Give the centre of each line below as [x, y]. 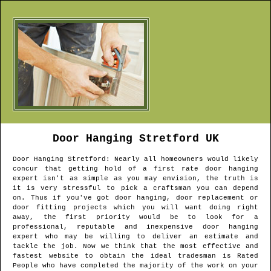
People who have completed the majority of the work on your [135, 266]
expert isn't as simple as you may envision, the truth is [135, 179]
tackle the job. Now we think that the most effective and [135, 247]
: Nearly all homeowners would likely [182, 159]
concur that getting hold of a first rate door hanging [135, 169]
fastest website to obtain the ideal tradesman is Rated [135, 256]
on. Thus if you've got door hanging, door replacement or [135, 198]
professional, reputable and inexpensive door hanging [135, 227]
